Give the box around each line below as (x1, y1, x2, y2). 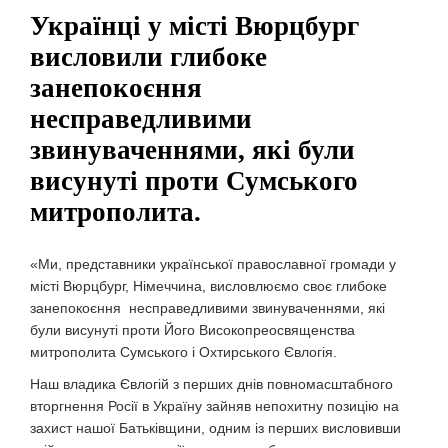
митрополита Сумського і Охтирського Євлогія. (30, 344, 337, 360)
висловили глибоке (30, 42, 267, 72)
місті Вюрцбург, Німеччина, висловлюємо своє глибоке (30, 278, 387, 294)
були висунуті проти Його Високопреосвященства (30, 322, 355, 338)
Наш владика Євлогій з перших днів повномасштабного (30, 376, 393, 392)
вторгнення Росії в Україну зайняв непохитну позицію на (30, 398, 399, 414)
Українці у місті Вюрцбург (30, 11, 359, 41)
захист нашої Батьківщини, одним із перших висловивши (30, 420, 401, 436)
